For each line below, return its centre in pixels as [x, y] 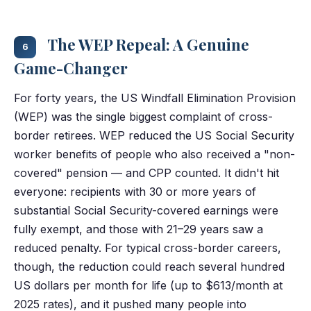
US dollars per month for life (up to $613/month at [148, 285]
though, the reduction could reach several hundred [149, 266]
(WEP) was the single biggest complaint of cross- [143, 116]
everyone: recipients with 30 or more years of [135, 191]
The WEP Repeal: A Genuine [147, 45]
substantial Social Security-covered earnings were [146, 210]
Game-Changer [71, 68]
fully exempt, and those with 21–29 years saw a [138, 229]
